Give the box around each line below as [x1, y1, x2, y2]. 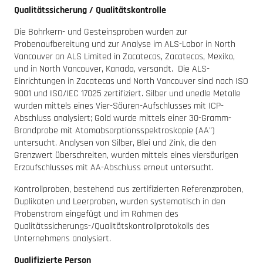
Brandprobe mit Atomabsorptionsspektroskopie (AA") [14, 124, 215, 137]
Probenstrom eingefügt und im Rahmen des [14, 207, 178, 220]
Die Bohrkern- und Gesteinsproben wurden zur [14, 25, 187, 38]
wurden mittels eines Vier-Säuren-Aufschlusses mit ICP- [14, 99, 224, 112]
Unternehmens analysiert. [14, 232, 111, 245]
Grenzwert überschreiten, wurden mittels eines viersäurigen [14, 149, 238, 161]
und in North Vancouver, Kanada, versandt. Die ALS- [14, 62, 210, 75]
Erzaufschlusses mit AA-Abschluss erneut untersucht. [14, 161, 214, 174]
